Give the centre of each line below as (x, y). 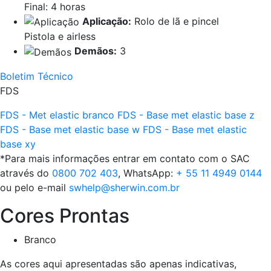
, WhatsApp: (147, 173)
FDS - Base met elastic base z (186, 115)
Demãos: (96, 51)
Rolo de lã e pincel (177, 21)
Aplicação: (107, 21)
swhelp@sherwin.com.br (124, 187)
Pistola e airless (60, 37)
